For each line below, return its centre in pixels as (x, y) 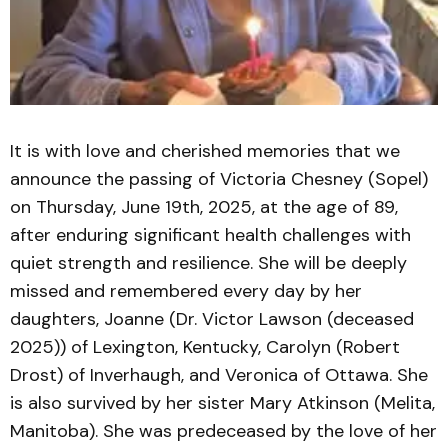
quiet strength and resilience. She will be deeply (208, 263)
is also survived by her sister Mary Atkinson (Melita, (222, 403)
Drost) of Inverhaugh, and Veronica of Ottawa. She (219, 375)
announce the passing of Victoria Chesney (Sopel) (219, 179)
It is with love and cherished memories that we (205, 151)
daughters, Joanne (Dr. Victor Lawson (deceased (212, 319)
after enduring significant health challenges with (210, 235)
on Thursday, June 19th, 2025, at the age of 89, (204, 207)
